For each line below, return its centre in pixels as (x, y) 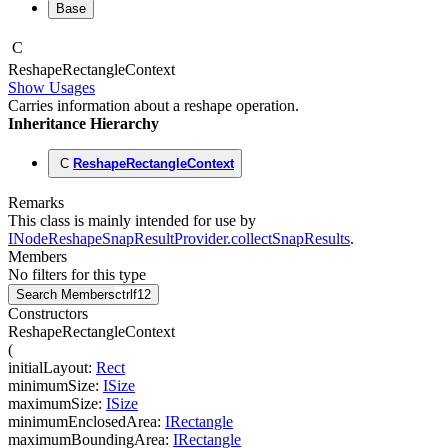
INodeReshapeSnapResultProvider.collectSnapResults (179, 239)
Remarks (36, 203)
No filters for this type (77, 275)
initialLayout (48, 368)
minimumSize (51, 386)
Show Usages (51, 88)
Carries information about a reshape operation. (153, 106)
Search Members (65, 295)
